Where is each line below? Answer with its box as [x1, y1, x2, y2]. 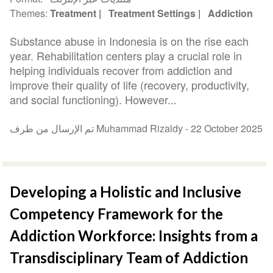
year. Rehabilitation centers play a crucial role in [10, 47, 243, 63]
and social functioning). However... [10, 91, 177, 107]
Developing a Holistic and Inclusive [10, 182, 242, 200]
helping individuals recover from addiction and [10, 62, 233, 78]
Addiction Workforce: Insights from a [10, 226, 258, 244]
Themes [10, 6, 46, 21]
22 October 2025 [191, 121, 263, 135]
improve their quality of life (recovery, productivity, [10, 76, 250, 93]
